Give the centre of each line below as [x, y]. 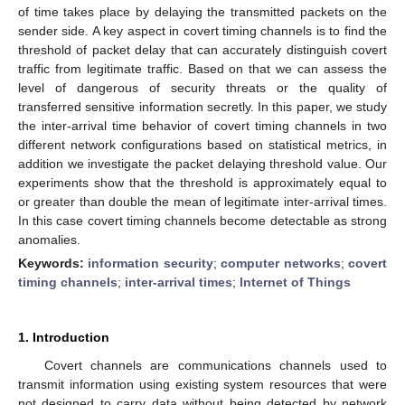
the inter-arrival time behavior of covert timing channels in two [202, 125]
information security [151, 263]
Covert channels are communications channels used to [215, 365]
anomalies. [49, 239]
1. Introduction [64, 337]
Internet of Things [295, 282]
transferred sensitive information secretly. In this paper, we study [202, 106]
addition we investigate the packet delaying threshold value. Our [202, 163]
